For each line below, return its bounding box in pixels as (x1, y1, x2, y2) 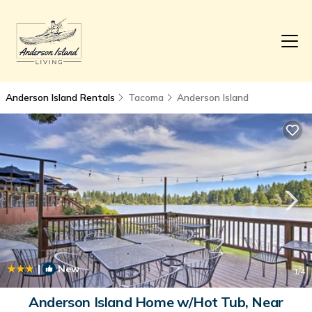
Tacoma (128, 91, 164, 104)
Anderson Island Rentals (6, 91, 118, 104)
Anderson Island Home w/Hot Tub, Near (29, 293, 283, 311)
